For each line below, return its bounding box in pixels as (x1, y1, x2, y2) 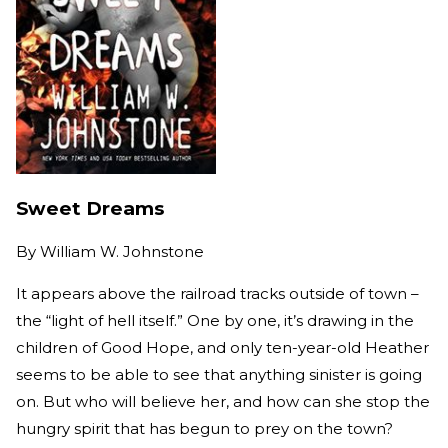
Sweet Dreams (16, 196, 164, 220)
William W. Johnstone (40, 242, 204, 262)
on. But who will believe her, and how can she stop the (16, 392, 430, 412)
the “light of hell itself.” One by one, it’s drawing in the (16, 311, 414, 331)
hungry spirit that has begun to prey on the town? (16, 419, 393, 439)
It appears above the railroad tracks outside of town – (16, 284, 419, 304)
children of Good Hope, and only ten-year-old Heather (16, 338, 429, 358)
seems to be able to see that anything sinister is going (16, 365, 422, 385)
